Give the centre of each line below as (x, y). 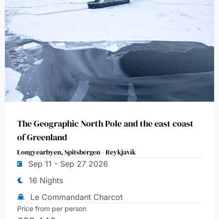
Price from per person (52, 209)
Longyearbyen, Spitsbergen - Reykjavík (77, 152)
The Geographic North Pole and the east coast (105, 124)
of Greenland (42, 137)
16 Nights (46, 181)
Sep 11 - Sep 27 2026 (68, 164)
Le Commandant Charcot (77, 197)
